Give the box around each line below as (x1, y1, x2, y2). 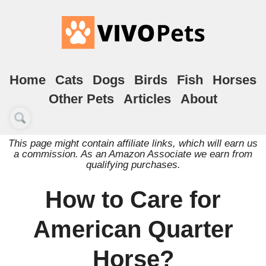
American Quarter (33, 216, 233, 242)
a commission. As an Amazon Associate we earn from (14, 148, 252, 159)
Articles (123, 91, 171, 106)
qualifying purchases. (85, 159, 180, 170)
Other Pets (49, 91, 114, 106)
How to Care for (45, 186, 221, 213)
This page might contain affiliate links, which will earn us (8, 138, 258, 148)
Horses (213, 72, 256, 87)
